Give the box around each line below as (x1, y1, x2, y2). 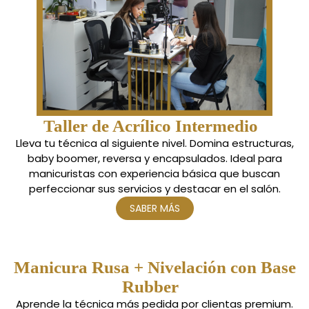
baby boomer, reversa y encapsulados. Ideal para (27, 150, 282, 166)
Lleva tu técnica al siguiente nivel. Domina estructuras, (15, 135, 294, 150)
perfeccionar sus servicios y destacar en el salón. (28, 181, 281, 196)
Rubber (122, 277, 179, 296)
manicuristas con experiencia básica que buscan (29, 166, 280, 181)
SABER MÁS (129, 201, 180, 215)
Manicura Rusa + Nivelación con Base (13, 257, 296, 277)
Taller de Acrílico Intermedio (43, 116, 258, 135)
